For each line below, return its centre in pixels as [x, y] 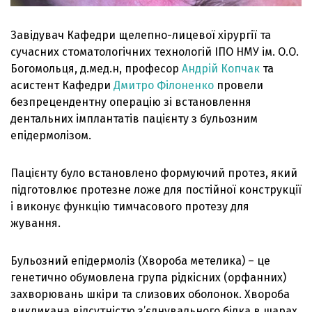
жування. [36, 224]
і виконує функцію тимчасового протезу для [130, 207]
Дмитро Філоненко [164, 86]
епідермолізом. [51, 136]
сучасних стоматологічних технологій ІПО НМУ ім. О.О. [155, 52]
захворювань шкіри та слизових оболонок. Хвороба [150, 295]
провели [239, 86]
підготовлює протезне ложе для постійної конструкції [156, 190]
